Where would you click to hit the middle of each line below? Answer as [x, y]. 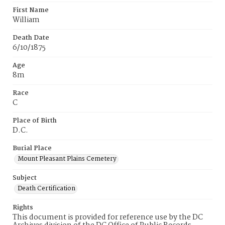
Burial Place [32, 148]
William [26, 20]
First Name [31, 10]
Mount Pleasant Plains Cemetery [67, 159]
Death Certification [46, 189]
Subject [25, 178]
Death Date [31, 38]
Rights [23, 208]
